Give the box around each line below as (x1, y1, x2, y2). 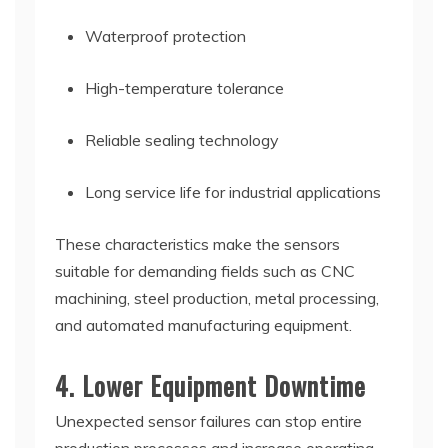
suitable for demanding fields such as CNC (55, 260, 355, 281)
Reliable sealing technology (85, 129, 279, 150)
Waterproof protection (85, 25, 246, 46)
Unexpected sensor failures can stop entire (55, 410, 362, 431)
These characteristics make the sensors (55, 233, 340, 254)
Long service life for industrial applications (85, 181, 381, 202)
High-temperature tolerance (85, 77, 284, 98)
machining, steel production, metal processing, (55, 287, 379, 308)
